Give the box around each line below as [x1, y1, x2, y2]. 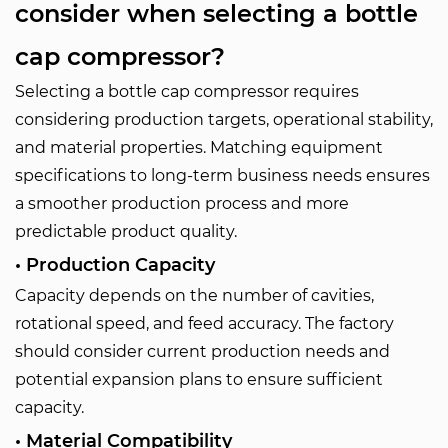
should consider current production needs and [15, 342, 390, 361]
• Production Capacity [15, 254, 215, 276]
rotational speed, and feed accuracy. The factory [15, 314, 394, 333]
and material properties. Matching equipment [15, 138, 383, 157]
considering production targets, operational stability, [15, 110, 433, 129]
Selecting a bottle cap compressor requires [15, 82, 359, 101]
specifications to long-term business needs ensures [15, 166, 430, 185]
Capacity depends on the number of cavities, [15, 286, 374, 305]
